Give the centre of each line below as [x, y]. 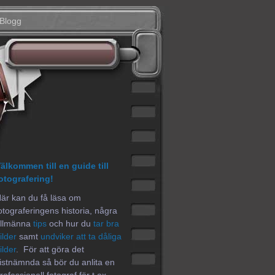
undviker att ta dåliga [81, 236]
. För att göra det [50, 249]
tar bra [106, 223]
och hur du [70, 223]
